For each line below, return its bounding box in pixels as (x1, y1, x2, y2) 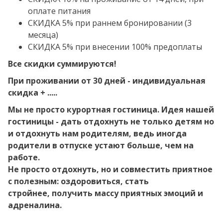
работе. (8, 152, 40, 163)
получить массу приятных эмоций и (52, 188, 203, 199)
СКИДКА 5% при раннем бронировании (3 (28, 17, 192, 28)
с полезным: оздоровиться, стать (8, 176, 149, 187)
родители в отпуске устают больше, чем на (8, 140, 194, 151)
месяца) (28, 29, 58, 40)
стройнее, (8, 188, 52, 199)
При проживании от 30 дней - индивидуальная (8, 75, 206, 86)
